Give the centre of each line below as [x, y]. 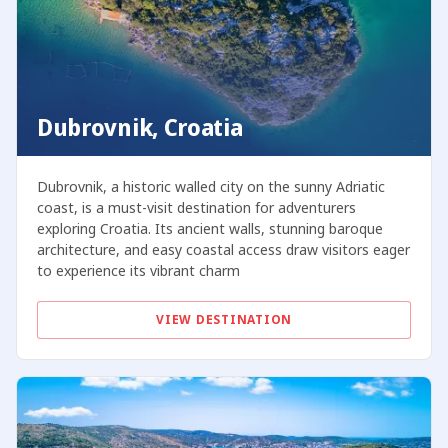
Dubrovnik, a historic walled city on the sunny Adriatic [210, 187]
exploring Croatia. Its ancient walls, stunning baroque [209, 229]
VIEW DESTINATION [224, 320]
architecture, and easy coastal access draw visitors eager [223, 250]
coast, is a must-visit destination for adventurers [196, 208]
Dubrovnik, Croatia [139, 127]
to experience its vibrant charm [138, 271]
